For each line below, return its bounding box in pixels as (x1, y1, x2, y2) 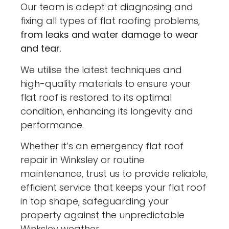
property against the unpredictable (20, 208, 185, 221)
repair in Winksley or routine (20, 153, 145, 166)
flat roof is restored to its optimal (20, 90, 172, 104)
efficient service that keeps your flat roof (20, 180, 207, 194)
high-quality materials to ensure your (20, 77, 191, 90)
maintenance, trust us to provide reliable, (20, 167, 208, 180)
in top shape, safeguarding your (20, 194, 169, 208)
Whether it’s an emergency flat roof (20, 139, 184, 152)
